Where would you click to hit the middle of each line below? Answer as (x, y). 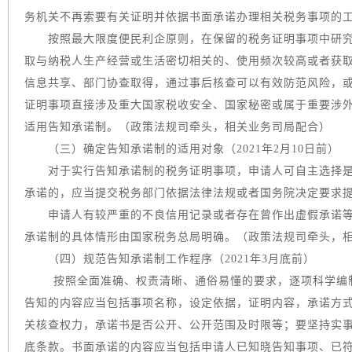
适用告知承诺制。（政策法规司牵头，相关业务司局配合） (178, 127)
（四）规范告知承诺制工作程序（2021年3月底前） (170, 259)
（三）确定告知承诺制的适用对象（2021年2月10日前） (182, 149)
